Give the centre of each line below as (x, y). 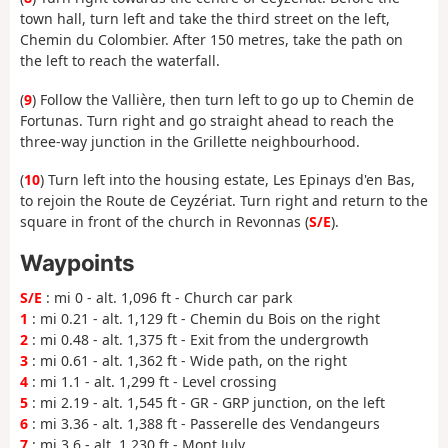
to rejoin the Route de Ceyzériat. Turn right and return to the (224, 201)
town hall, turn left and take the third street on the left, (205, 19)
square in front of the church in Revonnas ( (164, 222)
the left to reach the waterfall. (120, 61)
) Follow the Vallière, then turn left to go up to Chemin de (223, 99)
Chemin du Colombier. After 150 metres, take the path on (211, 40)
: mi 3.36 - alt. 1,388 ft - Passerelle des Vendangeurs (204, 424)
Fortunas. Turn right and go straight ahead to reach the (207, 120)
